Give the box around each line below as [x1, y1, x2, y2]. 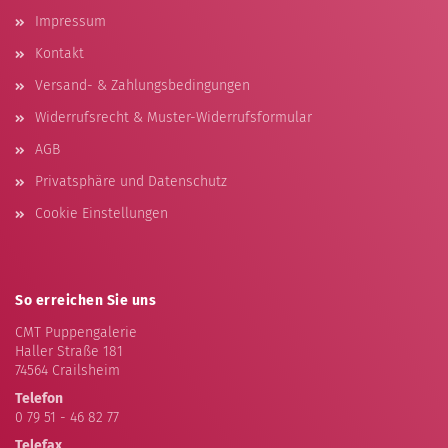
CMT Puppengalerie [15, 324, 137, 341]
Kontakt [35, 45, 84, 62]
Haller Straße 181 [15, 343, 123, 360]
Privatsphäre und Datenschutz [35, 173, 227, 190]
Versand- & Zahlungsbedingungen [35, 77, 250, 94]
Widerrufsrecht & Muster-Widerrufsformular [35, 109, 312, 126]
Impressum [35, 13, 106, 30]
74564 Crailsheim [15, 362, 120, 379]
